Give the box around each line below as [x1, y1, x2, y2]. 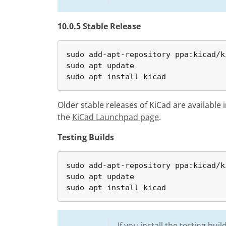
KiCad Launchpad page [72, 111, 159, 123]
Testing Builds [58, 132, 114, 143]
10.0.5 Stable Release [58, 21, 141, 32]
